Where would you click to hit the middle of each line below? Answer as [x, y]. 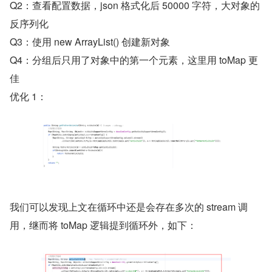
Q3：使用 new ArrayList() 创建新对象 [90, 42]
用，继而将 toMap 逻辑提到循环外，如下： [103, 225]
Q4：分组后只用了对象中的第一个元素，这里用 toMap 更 [134, 60]
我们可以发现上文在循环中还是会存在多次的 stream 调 [129, 207]
